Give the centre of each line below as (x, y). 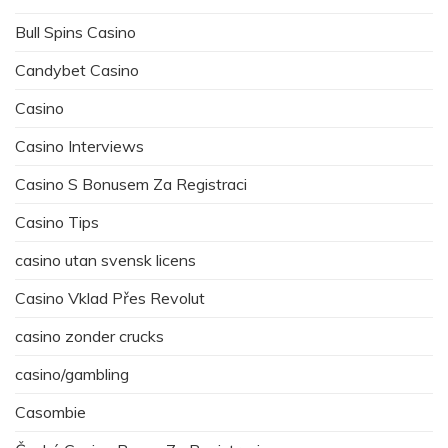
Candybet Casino (77, 69)
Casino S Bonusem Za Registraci (131, 183)
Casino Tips (57, 221)
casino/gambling (72, 373)
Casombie (50, 411)
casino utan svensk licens (105, 259)
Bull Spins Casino (75, 31)
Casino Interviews (79, 145)
